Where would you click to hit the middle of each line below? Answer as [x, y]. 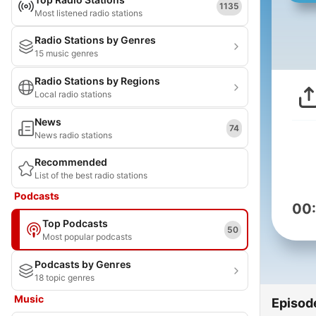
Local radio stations [73, 94]
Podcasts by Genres [83, 264]
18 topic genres [65, 278]
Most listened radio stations [89, 13]
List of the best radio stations [91, 175]
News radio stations [73, 135]
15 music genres [66, 53]
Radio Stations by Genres [95, 40]
